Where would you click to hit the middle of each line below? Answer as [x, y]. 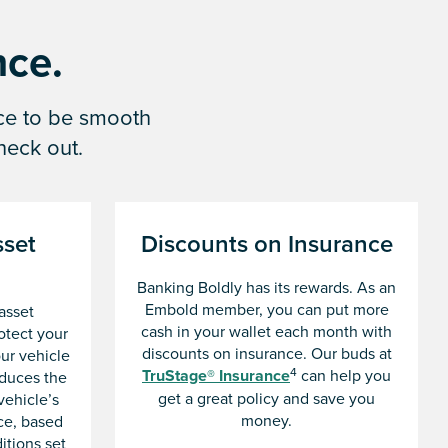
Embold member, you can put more [266, 309]
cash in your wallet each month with [266, 331]
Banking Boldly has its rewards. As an [266, 287]
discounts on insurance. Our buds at [266, 353]
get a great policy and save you [266, 398]
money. [266, 420]
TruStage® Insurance [216, 376]
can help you [344, 375]
